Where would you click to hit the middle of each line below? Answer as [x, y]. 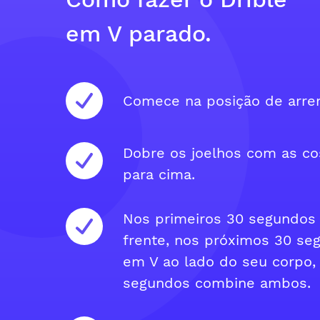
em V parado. [139, 34]
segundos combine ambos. [217, 283]
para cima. [159, 174]
